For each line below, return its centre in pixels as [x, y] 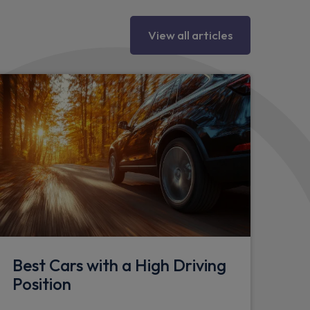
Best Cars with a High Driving [119, 265]
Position [42, 284]
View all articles [190, 35]
